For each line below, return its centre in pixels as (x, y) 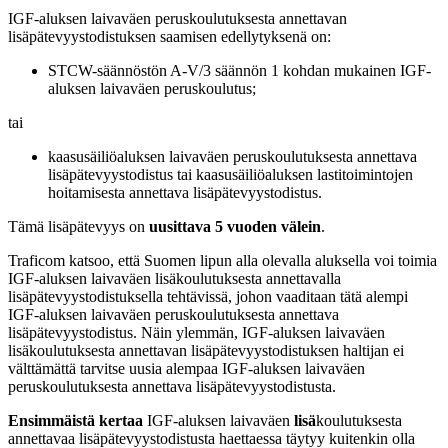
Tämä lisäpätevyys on (78, 227)
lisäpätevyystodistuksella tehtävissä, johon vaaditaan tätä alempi (208, 297)
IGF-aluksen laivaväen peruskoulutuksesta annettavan (177, 19)
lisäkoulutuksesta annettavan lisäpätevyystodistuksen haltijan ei (206, 351)
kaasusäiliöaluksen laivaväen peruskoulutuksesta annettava (232, 157)
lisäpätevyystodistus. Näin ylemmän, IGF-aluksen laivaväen (196, 333)
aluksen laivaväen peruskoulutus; (152, 89)
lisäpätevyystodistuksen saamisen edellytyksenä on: (169, 37)
